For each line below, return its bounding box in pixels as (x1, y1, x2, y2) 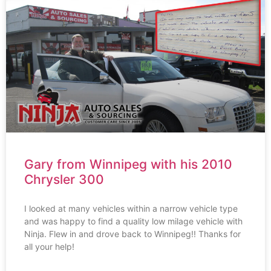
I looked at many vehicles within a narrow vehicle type (24, 203, 238, 214)
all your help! (24, 241, 74, 252)
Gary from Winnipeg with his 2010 (24, 156, 232, 172)
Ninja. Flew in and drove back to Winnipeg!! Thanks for (24, 228, 241, 239)
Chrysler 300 (24, 171, 104, 187)
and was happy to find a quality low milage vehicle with (24, 215, 243, 226)
